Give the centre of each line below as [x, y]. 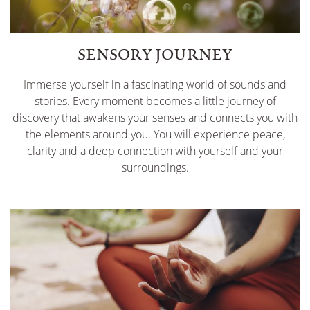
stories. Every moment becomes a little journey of [155, 101]
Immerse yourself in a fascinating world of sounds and [155, 84]
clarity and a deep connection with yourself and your [155, 151]
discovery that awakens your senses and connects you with [155, 117]
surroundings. [155, 167]
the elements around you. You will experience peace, [155, 134]
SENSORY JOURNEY [155, 54]
